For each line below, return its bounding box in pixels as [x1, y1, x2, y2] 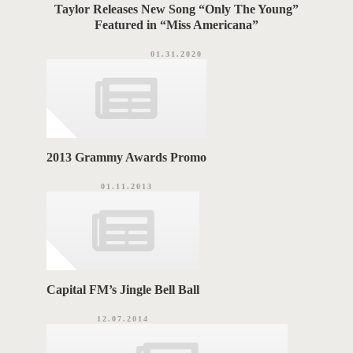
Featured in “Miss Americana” [95, 18, 258, 32]
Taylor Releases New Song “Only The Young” [54, 2, 299, 17]
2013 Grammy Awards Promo [46, 150, 207, 165]
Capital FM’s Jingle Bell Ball [46, 283, 200, 297]
